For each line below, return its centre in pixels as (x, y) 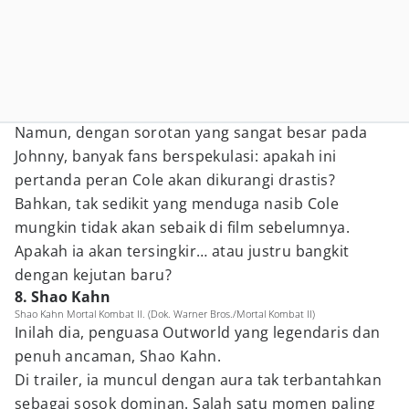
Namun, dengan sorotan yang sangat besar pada (191, 132)
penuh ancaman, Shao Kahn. (118, 356)
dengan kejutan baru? (93, 275)
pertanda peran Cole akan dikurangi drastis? (175, 180)
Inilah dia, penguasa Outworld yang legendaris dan (198, 332)
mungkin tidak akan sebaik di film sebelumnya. (182, 227)
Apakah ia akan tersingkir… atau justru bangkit (182, 251)
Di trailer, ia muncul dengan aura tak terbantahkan (198, 380)
